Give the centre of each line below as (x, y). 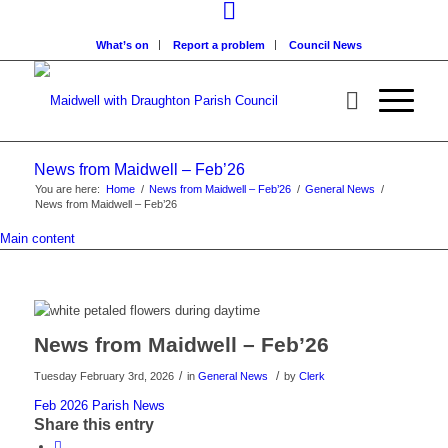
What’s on (122, 45)
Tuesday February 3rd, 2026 (103, 376)
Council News (325, 45)
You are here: (67, 189)
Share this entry (93, 424)
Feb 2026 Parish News (99, 405)
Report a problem (218, 45)
